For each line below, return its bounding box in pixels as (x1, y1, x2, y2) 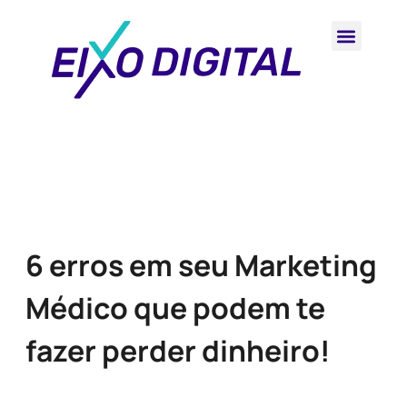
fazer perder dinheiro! (25, 331, 331, 371)
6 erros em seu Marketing (25, 245, 377, 285)
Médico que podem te (25, 288, 325, 328)
